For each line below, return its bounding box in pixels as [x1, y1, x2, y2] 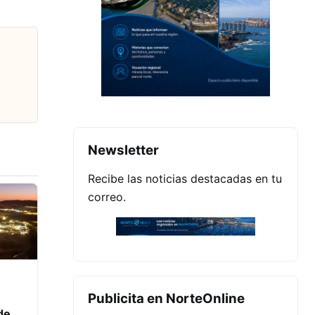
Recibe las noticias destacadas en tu [88, 171, 282, 186]
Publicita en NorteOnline [88, 290, 245, 307]
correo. [88, 189, 126, 204]
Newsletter [88, 141, 159, 158]
